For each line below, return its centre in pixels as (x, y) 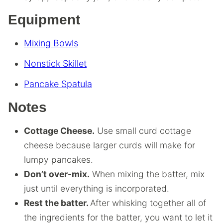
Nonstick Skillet (55, 63)
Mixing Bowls (51, 43)
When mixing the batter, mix (147, 174)
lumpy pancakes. (58, 159)
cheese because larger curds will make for (110, 145)
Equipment (44, 19)
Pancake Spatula (58, 84)
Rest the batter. (57, 203)
